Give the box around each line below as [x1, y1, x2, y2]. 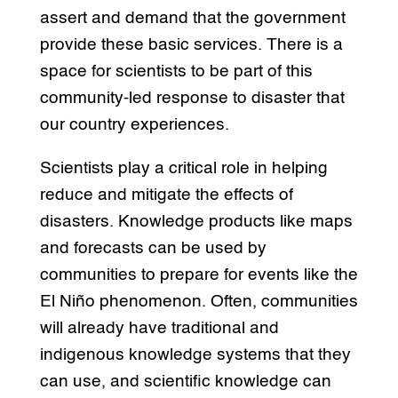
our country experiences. [39, 116, 229, 134]
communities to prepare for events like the [39, 267, 358, 284]
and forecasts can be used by [39, 240, 267, 258]
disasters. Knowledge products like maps [39, 213, 353, 231]
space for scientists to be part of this [39, 63, 313, 81]
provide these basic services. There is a [39, 36, 343, 54]
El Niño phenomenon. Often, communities [39, 293, 358, 311]
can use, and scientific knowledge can [39, 373, 331, 391]
